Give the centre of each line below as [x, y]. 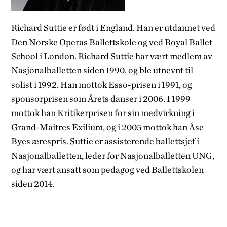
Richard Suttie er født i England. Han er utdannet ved [113, 27]
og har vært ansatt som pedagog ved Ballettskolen [108, 169]
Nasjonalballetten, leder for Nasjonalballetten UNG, [113, 155]
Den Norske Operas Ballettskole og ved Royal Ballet [112, 42]
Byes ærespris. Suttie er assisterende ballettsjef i [105, 141]
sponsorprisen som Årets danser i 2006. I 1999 [101, 98]
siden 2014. [33, 183]
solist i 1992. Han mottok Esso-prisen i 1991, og [102, 84]
